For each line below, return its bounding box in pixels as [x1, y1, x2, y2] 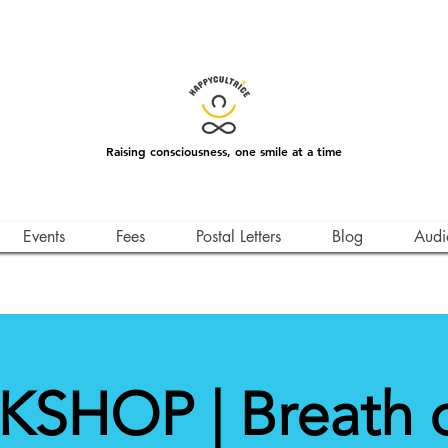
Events [23, 226, 65, 247]
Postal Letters [196, 226, 281, 247]
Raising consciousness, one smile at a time [106, 143, 342, 159]
